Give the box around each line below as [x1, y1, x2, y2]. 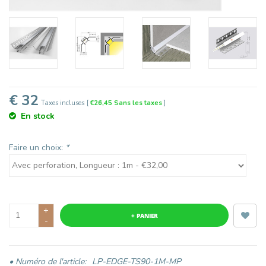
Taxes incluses [41, 98, 84, 107]
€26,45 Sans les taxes [90, 98, 164, 107]
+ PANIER [131, 211, 158, 220]
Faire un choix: [9, 141, 65, 153]
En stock [21, 110, 55, 122]
